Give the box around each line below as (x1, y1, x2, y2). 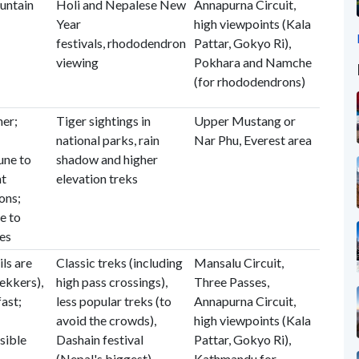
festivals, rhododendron (55, 35, 186, 50)
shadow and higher (55, 151, 158, 167)
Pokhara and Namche (193, 54, 312, 70)
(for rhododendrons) (193, 74, 305, 89)
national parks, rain (55, 132, 159, 147)
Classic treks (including (55, 255, 183, 270)
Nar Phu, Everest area (193, 132, 312, 147)
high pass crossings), (55, 274, 167, 289)
